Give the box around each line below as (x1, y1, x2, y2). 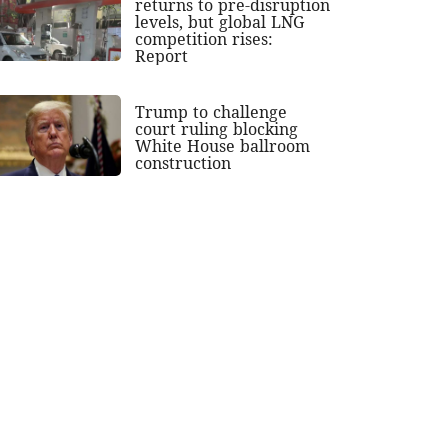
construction (135, 152, 232, 175)
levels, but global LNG (135, 11, 305, 34)
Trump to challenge (135, 101, 288, 124)
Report (135, 45, 189, 68)
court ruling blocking (135, 118, 299, 141)
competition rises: (135, 28, 274, 51)
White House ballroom (135, 135, 311, 158)
